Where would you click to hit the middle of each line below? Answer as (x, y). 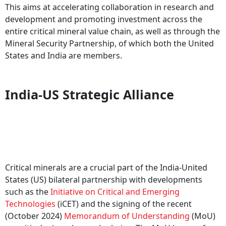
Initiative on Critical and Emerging (115, 192)
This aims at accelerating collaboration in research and (109, 7)
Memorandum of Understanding (127, 216)
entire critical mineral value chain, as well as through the (112, 31)
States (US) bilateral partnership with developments (104, 180)
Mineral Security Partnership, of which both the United (109, 43)
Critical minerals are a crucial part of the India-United (106, 167)
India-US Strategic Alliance (90, 94)
